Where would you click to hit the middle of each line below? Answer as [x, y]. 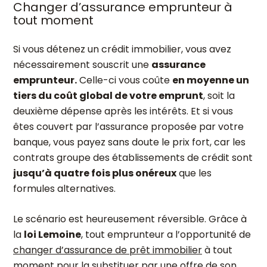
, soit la [219, 96]
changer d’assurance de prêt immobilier [108, 250]
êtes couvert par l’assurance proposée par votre [128, 127]
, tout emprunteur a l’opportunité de [166, 235]
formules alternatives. [64, 189]
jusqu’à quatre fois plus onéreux [95, 173]
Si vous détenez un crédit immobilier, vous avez [122, 49]
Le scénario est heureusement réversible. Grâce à [130, 219]
